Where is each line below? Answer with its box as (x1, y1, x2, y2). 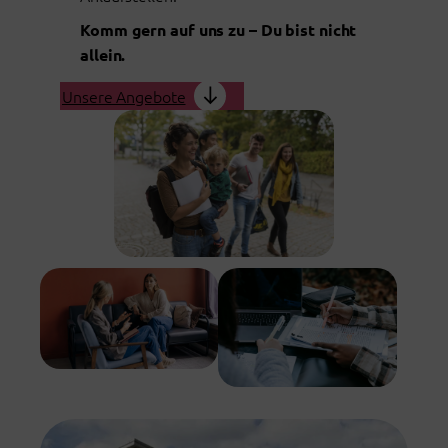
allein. (80, 43, 126, 65)
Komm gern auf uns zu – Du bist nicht (80, 18, 357, 40)
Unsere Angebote (62, 84, 186, 107)
